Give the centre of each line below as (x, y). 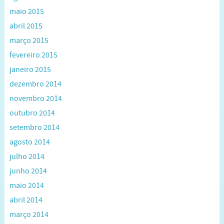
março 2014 (29, 215)
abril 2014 (26, 200)
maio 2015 (26, 12)
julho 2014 (27, 157)
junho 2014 (28, 171)
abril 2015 (26, 26)
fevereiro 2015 (33, 55)
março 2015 (29, 41)
